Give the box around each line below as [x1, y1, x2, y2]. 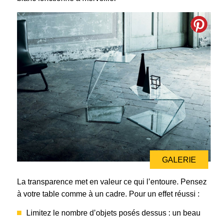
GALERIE [162, 155, 196, 164]
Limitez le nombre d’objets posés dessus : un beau [26, 208, 200, 217]
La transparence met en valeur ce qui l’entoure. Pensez [17, 177, 207, 186]
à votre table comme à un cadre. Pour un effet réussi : [17, 189, 200, 198]
